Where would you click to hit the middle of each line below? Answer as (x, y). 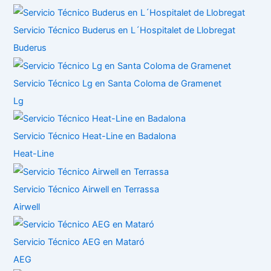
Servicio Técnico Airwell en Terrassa (87, 189)
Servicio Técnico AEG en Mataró (79, 242)
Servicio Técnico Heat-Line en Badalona (95, 136)
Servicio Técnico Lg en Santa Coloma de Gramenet (118, 83)
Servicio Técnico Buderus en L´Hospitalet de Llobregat (125, 31)
